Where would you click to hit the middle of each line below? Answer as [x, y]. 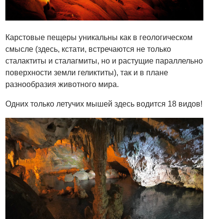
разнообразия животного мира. [62, 85]
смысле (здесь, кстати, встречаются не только [88, 49]
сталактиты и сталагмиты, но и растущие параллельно [104, 61]
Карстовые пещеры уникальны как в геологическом [99, 38]
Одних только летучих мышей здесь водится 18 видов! [104, 104]
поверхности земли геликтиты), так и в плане [87, 73]
